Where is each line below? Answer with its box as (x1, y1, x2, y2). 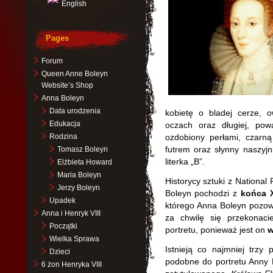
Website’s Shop (41, 81, 93, 90)
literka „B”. (165, 157, 205, 166)
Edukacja (49, 119, 80, 128)
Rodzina (49, 132, 77, 141)
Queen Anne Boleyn (41, 69, 108, 78)
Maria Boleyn (57, 171, 101, 179)
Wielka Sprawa (49, 235, 99, 243)
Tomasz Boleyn (57, 145, 108, 154)
